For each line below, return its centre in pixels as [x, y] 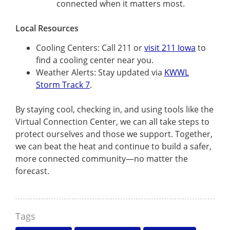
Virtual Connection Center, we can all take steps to [112, 121]
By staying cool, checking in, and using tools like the [114, 109]
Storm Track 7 [63, 84]
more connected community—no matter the [102, 158]
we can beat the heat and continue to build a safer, [113, 146]
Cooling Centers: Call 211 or [90, 47]
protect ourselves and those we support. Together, [114, 134]
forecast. [32, 171]
